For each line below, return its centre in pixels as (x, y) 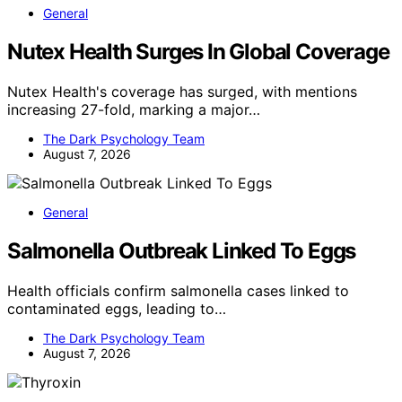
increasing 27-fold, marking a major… (134, 109)
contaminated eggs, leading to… (117, 308)
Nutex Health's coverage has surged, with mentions (182, 91)
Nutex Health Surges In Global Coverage (198, 52)
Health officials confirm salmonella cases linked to (178, 290)
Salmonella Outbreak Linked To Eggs (182, 250)
